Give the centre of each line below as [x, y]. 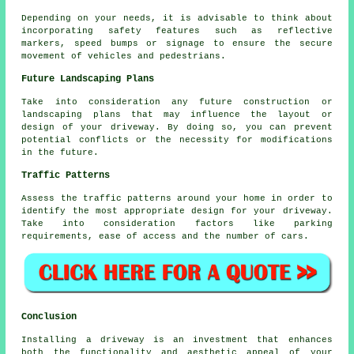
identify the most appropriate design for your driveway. [177, 211]
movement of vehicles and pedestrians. [124, 56]
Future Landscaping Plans [88, 79]
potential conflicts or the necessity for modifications [177, 140]
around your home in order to [252, 199]
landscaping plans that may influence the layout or [177, 115]
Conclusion [49, 316]
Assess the [52, 199]
